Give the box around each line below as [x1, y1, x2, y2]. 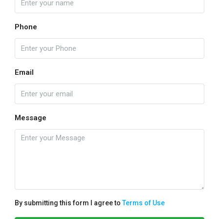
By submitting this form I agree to [15, 199, 122, 207]
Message [15, 113, 46, 122]
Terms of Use [122, 199, 165, 207]
